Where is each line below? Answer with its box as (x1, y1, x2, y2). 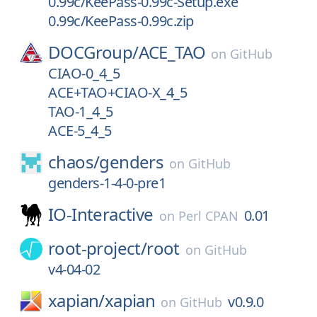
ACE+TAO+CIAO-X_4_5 (48, 83, 187, 102)
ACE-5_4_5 (48, 121, 112, 140)
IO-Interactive (48, 202, 154, 226)
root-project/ (48, 236, 147, 260)
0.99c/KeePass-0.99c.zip (48, 11, 194, 30)
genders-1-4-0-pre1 (48, 173, 166, 192)
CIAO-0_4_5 (48, 64, 120, 83)
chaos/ (48, 150, 100, 173)
